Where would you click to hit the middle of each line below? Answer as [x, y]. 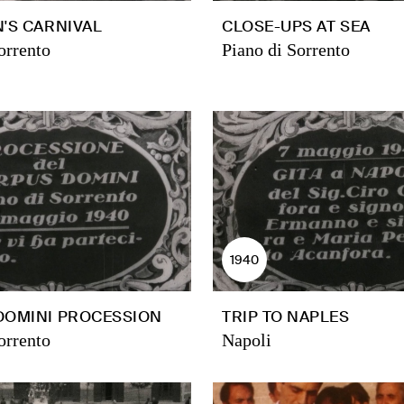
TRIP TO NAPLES [286, 317]
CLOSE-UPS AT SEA [296, 26]
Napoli [247, 340]
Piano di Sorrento [286, 50]
